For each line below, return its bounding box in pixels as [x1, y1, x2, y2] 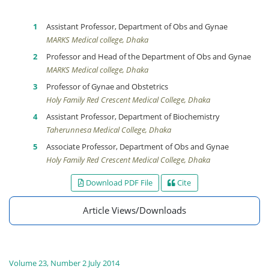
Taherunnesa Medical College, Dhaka [46, 124, 171, 135]
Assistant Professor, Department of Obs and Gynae [46, 21, 228, 32]
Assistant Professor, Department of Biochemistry [46, 111, 220, 122]
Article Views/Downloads [83, 204, 186, 216]
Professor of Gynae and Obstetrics [46, 81, 168, 92]
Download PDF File [83, 177, 153, 188]
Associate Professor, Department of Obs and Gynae [46, 141, 229, 152]
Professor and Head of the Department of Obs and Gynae [46, 51, 251, 62]
